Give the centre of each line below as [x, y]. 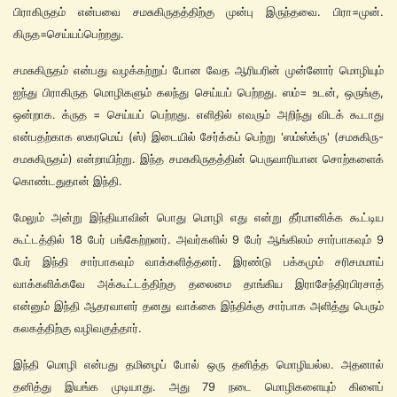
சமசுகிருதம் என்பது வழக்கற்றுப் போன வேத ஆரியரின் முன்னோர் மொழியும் [198, 70]
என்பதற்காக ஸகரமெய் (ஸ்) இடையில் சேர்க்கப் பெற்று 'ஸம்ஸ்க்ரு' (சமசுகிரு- [198, 136]
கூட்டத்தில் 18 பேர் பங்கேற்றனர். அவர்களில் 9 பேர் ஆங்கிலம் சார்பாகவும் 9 [198, 239]
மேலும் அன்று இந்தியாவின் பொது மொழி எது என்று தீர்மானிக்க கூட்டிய [198, 217]
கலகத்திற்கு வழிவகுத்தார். [78, 328]
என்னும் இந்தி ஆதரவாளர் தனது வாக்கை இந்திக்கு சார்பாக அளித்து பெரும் [198, 306]
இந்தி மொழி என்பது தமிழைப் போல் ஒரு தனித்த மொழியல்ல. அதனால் [198, 364]
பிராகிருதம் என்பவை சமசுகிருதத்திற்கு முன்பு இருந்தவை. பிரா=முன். [198, 12]
